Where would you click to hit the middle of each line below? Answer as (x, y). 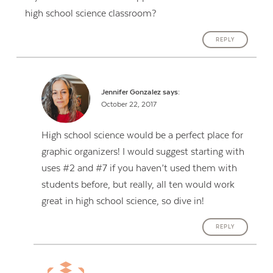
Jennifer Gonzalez (131, 92)
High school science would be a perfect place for (143, 135)
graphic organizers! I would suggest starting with (143, 151)
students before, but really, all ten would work (138, 184)
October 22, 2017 (129, 104)
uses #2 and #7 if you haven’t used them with (140, 168)
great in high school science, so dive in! (123, 201)
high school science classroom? (90, 14)
